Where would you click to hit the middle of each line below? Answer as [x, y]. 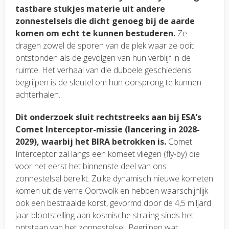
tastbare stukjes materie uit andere [90, 8]
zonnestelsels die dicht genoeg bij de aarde [105, 21]
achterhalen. [38, 94]
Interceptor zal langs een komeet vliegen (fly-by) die [108, 154]
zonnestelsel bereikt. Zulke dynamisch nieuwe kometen [114, 178]
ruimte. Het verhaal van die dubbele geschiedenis [104, 70]
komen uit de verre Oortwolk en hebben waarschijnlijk [112, 190]
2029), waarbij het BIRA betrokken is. [91, 141]
